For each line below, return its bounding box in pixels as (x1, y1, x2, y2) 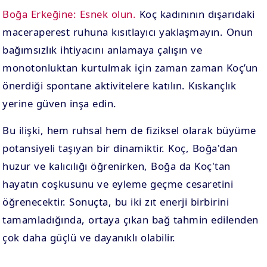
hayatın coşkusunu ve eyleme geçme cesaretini (2, 177, 234, 191)
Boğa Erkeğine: (2, 7, 77, 21)
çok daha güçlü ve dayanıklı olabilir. (2, 231, 176, 244)
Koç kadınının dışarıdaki (136, 7, 255, 21)
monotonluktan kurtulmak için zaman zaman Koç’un (2, 61, 258, 74)
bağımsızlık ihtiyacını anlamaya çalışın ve (2, 43, 203, 57)
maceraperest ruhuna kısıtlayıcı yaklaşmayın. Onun (2, 25, 253, 39)
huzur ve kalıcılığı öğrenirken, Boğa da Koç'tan (2, 159, 231, 173)
